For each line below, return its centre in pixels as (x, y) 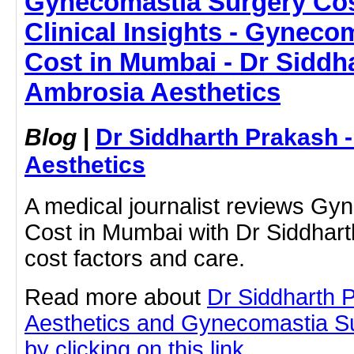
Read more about (116, 297)
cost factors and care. (135, 258)
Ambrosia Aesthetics (153, 92)
